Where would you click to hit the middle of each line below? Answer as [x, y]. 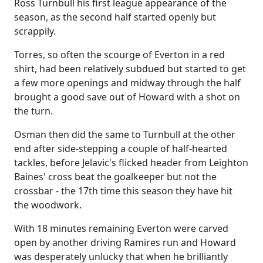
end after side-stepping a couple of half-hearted [121, 149]
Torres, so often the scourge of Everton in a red [119, 55]
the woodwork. [48, 205]
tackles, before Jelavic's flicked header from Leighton [131, 163]
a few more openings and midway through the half [127, 83]
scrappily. [35, 31]
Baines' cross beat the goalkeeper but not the [115, 177]
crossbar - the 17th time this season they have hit [123, 191]
